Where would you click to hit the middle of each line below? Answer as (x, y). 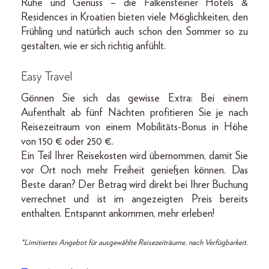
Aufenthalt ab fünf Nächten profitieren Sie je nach (134, 113)
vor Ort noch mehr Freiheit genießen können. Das (134, 171)
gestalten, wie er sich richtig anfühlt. (93, 47)
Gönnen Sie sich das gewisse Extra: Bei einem (134, 99)
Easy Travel (47, 77)
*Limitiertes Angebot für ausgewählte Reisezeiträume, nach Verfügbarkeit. (134, 243)
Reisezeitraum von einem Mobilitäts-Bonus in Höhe (134, 128)
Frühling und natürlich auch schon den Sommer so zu (134, 32)
